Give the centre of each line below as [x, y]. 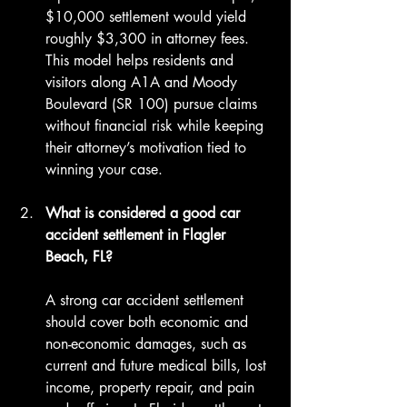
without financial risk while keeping [157, 126]
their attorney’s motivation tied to [148, 148]
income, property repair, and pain [152, 388]
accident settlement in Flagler [138, 235]
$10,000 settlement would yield [148, 17]
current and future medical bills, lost [158, 366]
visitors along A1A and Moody [144, 83]
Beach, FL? [79, 257]
